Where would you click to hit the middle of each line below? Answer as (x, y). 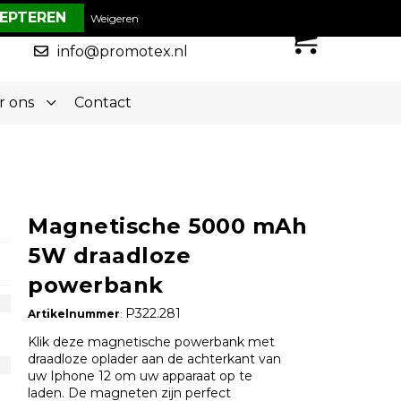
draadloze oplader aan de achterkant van (155, 359)
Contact (102, 102)
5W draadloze (110, 256)
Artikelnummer (73, 314)
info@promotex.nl (123, 51)
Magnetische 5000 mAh (168, 226)
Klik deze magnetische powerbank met (152, 342)
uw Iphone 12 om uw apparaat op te (141, 376)
